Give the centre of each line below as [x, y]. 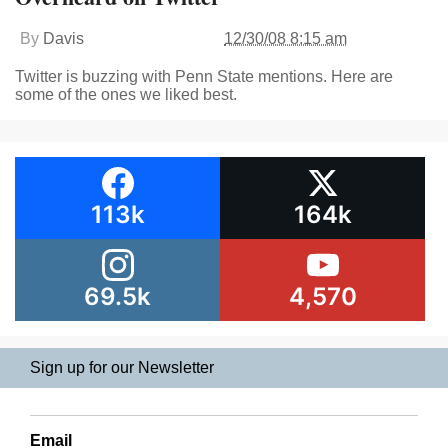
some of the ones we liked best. [126, 94]
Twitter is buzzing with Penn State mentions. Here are [204, 76]
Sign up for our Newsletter [122, 367]
